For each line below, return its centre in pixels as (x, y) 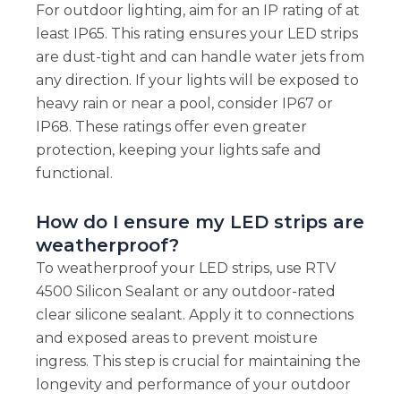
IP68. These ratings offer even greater (171, 126)
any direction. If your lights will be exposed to (197, 80)
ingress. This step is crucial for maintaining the (198, 361)
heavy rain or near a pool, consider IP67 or (184, 103)
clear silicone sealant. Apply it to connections (194, 314)
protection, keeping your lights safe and (178, 149)
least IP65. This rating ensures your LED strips (196, 33)
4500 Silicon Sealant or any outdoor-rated (185, 291)
